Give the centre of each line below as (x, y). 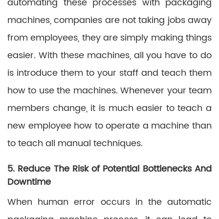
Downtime (29, 182)
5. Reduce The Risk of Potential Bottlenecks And (109, 169)
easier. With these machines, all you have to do (109, 55)
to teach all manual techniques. (75, 143)
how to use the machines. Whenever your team (109, 91)
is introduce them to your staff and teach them (109, 73)
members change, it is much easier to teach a (109, 108)
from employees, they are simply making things (109, 38)
